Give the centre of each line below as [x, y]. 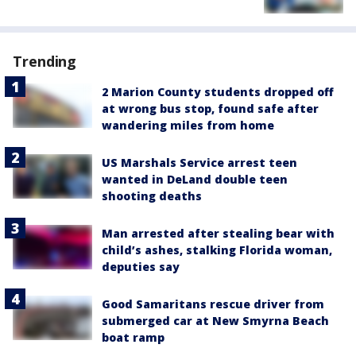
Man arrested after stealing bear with [218, 234]
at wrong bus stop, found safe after [210, 109]
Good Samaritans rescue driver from [213, 304]
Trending [45, 62]
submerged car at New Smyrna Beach [215, 321]
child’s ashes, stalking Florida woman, [217, 250]
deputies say [141, 267]
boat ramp [133, 338]
